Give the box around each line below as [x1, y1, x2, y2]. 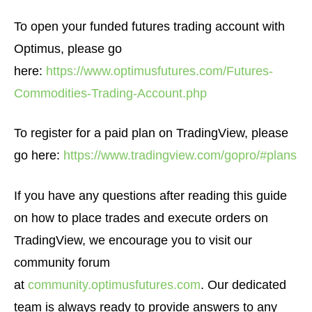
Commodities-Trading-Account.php [14, 86, 207, 101]
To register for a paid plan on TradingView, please [14, 126, 288, 141]
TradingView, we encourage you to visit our [14, 233, 252, 247]
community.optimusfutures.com [28, 277, 201, 292]
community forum [14, 255, 110, 270]
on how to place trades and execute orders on [14, 210, 268, 225]
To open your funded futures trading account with [14, 19, 285, 34]
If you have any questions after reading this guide [14, 188, 287, 203]
